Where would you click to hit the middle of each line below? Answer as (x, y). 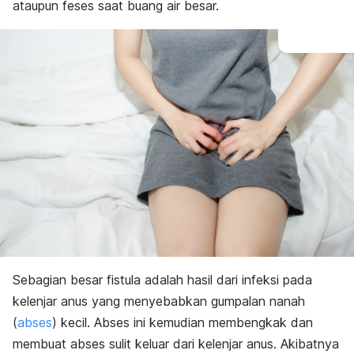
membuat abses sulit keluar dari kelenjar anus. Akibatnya (176, 343)
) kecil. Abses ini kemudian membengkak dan (183, 322)
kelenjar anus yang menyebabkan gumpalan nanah (159, 301)
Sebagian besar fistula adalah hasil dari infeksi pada (162, 279)
